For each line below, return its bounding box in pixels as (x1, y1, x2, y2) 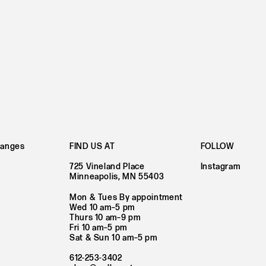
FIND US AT (69, 141, 115, 151)
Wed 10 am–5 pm (69, 202, 135, 213)
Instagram (200, 161, 240, 172)
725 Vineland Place (69, 161, 145, 172)
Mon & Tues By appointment (69, 192, 183, 202)
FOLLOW (200, 141, 235, 151)
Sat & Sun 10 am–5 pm (69, 232, 157, 243)
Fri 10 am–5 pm (69, 222, 127, 233)
